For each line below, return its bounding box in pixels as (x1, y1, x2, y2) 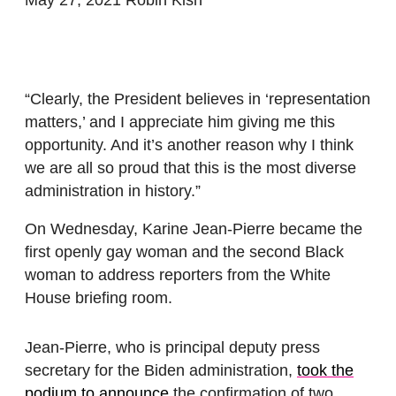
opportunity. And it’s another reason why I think (25, 135, 354, 154)
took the (297, 362, 354, 380)
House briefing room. (25, 289, 177, 308)
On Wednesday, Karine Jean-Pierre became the (25, 220, 362, 239)
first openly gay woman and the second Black (25, 243, 344, 262)
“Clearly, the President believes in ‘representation (25, 89, 370, 108)
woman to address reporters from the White (25, 266, 331, 285)
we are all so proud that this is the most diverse (25, 158, 356, 177)
